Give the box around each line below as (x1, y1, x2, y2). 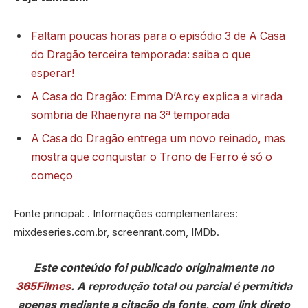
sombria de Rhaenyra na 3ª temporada (31, 108, 230, 122)
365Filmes (16, 279, 71, 293)
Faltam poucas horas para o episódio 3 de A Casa (31, 29, 285, 43)
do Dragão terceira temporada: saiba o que (31, 47, 251, 61)
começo (31, 168, 73, 182)
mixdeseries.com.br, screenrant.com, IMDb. (14, 226, 219, 239)
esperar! (31, 66, 74, 80)
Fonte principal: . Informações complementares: (14, 208, 238, 221)
